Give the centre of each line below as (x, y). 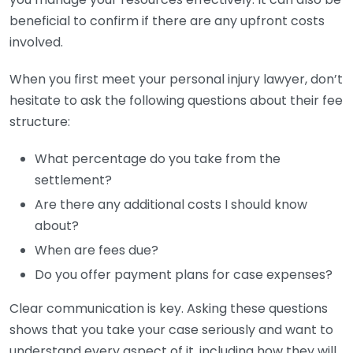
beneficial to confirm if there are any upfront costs (167, 21)
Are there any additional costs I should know (171, 204)
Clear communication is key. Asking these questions (169, 308)
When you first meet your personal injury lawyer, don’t (176, 79)
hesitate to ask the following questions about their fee (176, 100)
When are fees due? (97, 250)
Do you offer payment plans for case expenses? (184, 275)
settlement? (73, 180)
